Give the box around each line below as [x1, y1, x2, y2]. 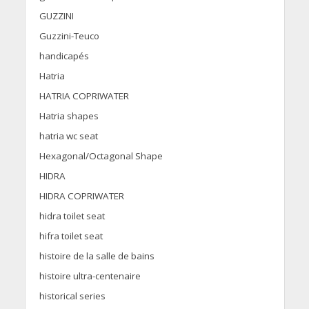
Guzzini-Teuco [39, 30, 99, 43]
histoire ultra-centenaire [39, 270, 141, 283]
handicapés [39, 50, 89, 63]
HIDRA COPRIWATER [39, 190, 124, 203]
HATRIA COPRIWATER [39, 90, 129, 103]
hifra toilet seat [39, 230, 103, 243]
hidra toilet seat [39, 210, 105, 223]
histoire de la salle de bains [39, 250, 154, 263]
